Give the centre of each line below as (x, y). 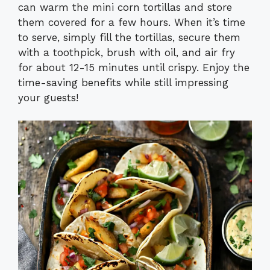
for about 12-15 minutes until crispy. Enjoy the (134, 67)
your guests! (48, 97)
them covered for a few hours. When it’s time (132, 22)
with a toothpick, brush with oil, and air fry (127, 52)
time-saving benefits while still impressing (123, 82)
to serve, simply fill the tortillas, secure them (129, 37)
